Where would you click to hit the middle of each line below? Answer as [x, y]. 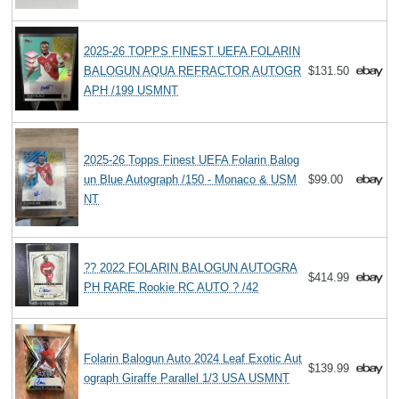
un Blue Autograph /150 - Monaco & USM [191, 180]
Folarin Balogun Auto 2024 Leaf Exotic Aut [193, 359]
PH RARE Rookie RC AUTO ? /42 [171, 288]
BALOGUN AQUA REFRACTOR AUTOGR [193, 71]
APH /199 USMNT [131, 91]
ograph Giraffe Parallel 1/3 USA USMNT [187, 379]
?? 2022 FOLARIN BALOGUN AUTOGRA [191, 268]
